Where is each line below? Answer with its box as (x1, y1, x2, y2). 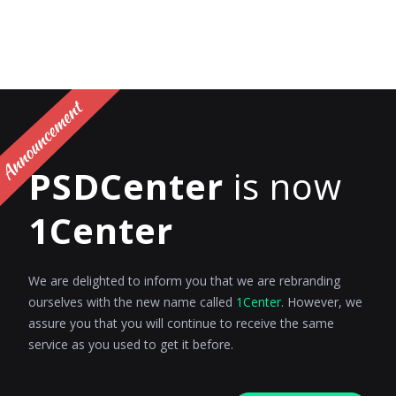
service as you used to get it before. (28, 335, 233, 353)
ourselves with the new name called (28, 293, 236, 310)
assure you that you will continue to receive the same (28, 314, 334, 331)
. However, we (281, 293, 362, 310)
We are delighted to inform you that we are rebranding (28, 271, 340, 289)
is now (224, 161, 342, 210)
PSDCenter (28, 161, 224, 210)
